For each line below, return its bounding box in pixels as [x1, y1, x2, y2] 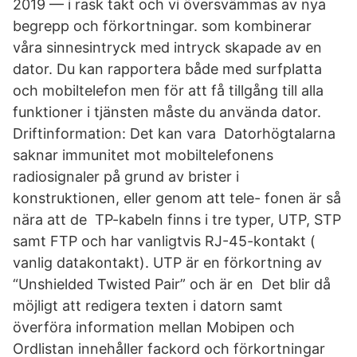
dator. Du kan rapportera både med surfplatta [13, 61, 322, 77]
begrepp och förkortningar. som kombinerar [13, 18, 312, 34]
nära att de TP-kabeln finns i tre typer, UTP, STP [13, 211, 341, 228]
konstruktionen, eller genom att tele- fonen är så [13, 190, 341, 206]
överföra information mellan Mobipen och [13, 319, 295, 335]
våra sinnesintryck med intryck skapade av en [13, 39, 322, 56]
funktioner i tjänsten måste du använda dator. [13, 104, 321, 120]
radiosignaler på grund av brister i [13, 168, 239, 185]
